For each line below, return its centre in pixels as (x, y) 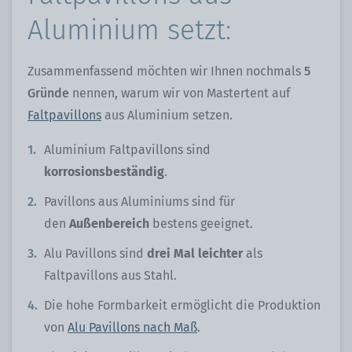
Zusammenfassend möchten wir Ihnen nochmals (166, 71)
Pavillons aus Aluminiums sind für (139, 201)
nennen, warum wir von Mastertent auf (180, 93)
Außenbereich (111, 223)
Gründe (48, 93)
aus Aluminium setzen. (169, 115)
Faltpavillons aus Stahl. (112, 275)
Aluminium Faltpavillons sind (127, 149)
